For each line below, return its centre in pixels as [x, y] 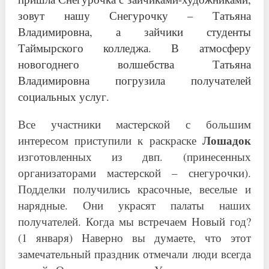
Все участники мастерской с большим [134, 124]
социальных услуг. [64, 96]
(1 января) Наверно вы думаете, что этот [134, 237]
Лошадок [226, 140]
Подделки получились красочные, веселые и [134, 189]
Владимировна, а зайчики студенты [134, 32]
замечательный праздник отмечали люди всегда [134, 254]
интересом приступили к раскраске [110, 140]
